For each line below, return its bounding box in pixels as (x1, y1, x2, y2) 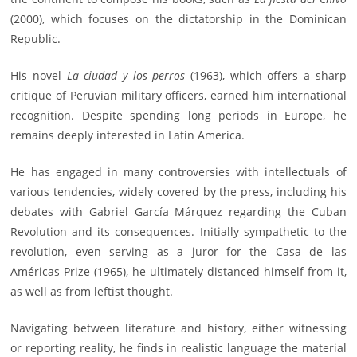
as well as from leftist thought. (10, 284, 174, 300)
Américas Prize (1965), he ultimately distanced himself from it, (10, 264, 347, 280)
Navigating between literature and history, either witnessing (10, 320, 347, 336)
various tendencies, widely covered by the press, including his (10, 184, 347, 200)
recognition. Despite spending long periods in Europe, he (10, 108, 347, 124)
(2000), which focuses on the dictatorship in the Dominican (10, 11, 347, 27)
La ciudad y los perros (66, 68, 186, 84)
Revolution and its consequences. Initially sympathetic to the (10, 224, 347, 240)
